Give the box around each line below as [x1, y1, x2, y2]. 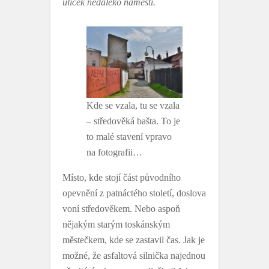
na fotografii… [86, 147, 142, 158]
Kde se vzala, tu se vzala [86, 100, 180, 111]
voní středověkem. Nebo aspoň [62, 204, 180, 214]
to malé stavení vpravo [86, 131, 172, 142]
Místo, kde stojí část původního [62, 172, 181, 183]
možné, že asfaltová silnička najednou [62, 250, 205, 261]
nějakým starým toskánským [62, 219, 170, 230]
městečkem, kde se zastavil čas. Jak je [62, 235, 205, 246]
